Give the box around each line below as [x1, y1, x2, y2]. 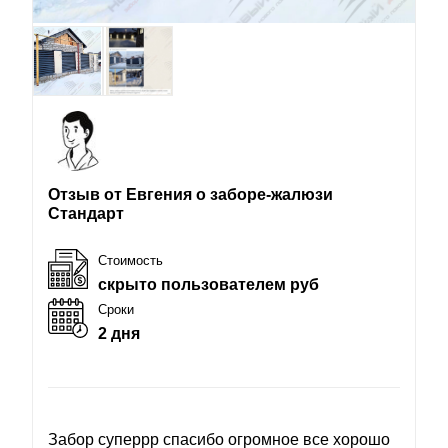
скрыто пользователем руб [98, 275, 319, 293]
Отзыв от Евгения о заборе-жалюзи [48, 185, 333, 203]
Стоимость [98, 252, 163, 268]
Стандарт [48, 204, 124, 222]
